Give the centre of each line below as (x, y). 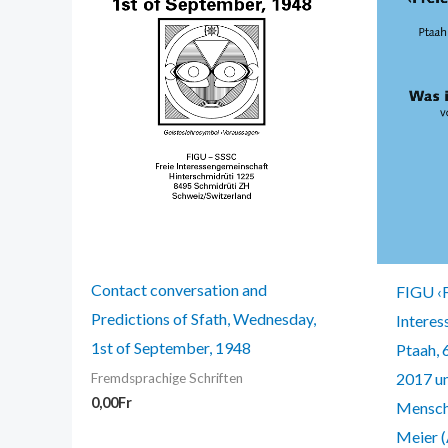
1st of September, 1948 (171, 348)
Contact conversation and (179, 290)
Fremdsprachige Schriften (167, 378)
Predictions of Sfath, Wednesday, (204, 319)
